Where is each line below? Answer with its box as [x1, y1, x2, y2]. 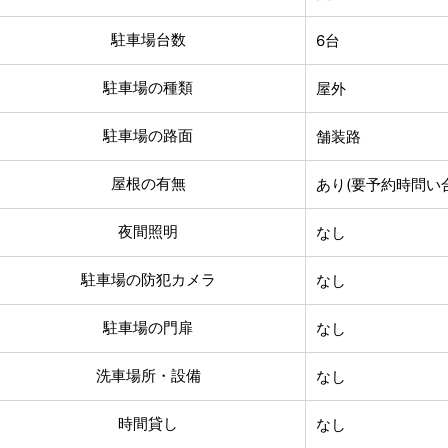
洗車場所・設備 [95, 365, 201, 385]
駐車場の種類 [103, 77, 193, 97]
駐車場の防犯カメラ [80, 269, 216, 289]
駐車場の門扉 [103, 317, 193, 337]
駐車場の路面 [103, 125, 193, 145]
